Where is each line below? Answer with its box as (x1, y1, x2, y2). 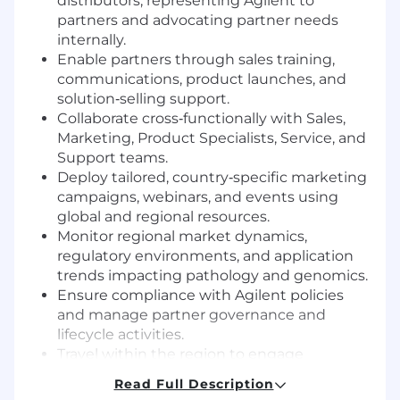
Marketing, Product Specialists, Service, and (57, 129, 366, 147)
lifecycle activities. (57, 326, 184, 344)
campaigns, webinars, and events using (57, 188, 338, 206)
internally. (57, 31, 126, 49)
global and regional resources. (57, 208, 270, 226)
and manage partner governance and (57, 306, 326, 324)
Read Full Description (113, 376, 274, 393)
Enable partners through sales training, (57, 51, 335, 69)
